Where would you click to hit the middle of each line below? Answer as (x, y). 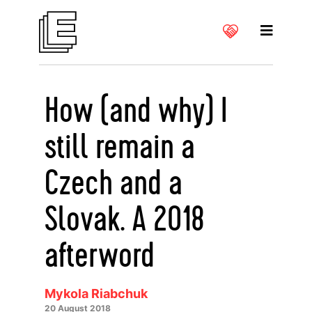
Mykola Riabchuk (96, 294)
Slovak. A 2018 (125, 220)
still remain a (120, 148)
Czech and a (114, 184)
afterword (100, 256)
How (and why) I (136, 111)
